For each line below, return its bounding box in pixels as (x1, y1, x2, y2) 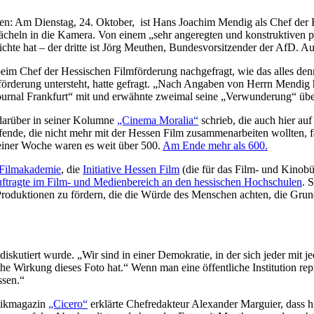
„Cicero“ (48, 297, 88, 310)
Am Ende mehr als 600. (163, 139, 268, 151)
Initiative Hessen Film (83, 163, 179, 175)
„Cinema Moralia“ (117, 114, 198, 126)
